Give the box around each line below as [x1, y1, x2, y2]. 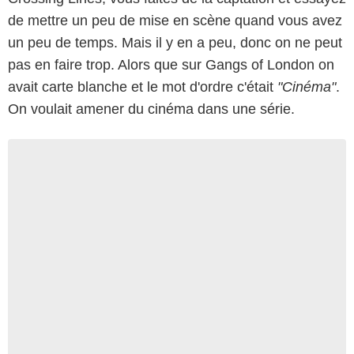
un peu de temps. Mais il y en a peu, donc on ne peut [8, 34, 342, 51]
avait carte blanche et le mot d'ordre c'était [8, 78, 277, 95]
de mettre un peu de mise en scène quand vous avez [8, 12, 342, 28]
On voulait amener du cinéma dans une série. [8, 100, 295, 117]
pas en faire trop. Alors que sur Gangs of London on [8, 56, 334, 73]
